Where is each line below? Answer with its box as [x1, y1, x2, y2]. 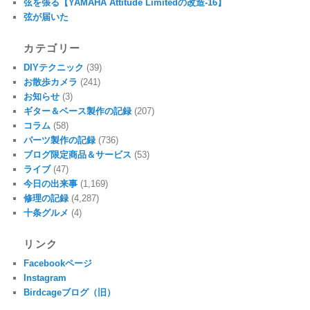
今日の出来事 [24, 178, 78, 189]
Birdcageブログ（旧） [24, 287, 116, 298]
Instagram [24, 273, 67, 284]
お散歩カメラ [24, 76, 78, 87]
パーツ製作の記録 [24, 134, 96, 145]
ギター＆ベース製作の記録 [24, 105, 132, 116]
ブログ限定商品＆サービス [24, 149, 132, 160]
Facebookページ [24, 258, 93, 269]
